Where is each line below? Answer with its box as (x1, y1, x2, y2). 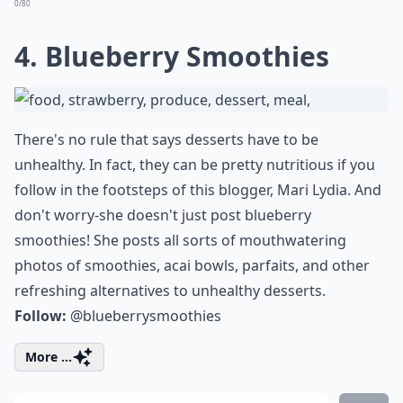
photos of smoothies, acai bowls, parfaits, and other (14, 255, 370, 275)
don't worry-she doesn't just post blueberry (14, 205, 311, 225)
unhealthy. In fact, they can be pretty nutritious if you (14, 155, 375, 175)
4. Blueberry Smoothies (14, 38, 329, 75)
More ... (25, 348, 72, 365)
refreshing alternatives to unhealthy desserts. (14, 281, 326, 300)
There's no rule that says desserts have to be (14, 130, 318, 149)
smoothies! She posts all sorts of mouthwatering (14, 230, 346, 250)
